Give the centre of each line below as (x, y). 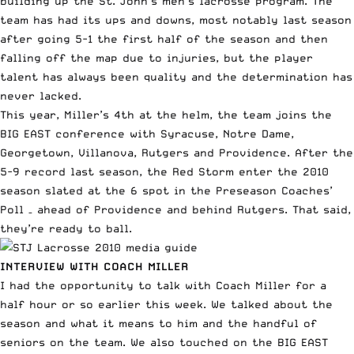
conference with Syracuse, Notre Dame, (172, 133)
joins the (304, 114)
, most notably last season (271, 19)
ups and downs (148, 19)
